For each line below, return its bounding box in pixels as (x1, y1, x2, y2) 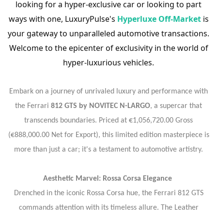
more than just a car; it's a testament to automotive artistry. (14, 146, 203, 154)
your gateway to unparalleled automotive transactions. (8, 28, 209, 39)
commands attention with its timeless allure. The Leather (18, 204, 199, 212)
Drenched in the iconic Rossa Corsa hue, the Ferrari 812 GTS (14, 189, 203, 197)
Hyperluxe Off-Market (117, 14, 201, 24)
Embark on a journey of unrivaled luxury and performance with (9, 88, 208, 95)
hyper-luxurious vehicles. (63, 57, 154, 68)
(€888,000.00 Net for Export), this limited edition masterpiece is (8, 131, 209, 139)
